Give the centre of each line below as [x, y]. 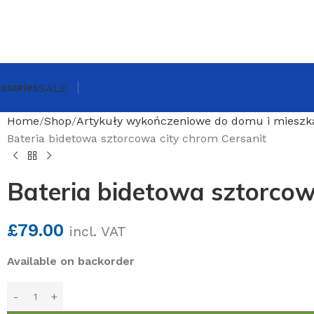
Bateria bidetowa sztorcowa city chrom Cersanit [137, 138]
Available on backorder [71, 261]
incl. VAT [98, 232]
